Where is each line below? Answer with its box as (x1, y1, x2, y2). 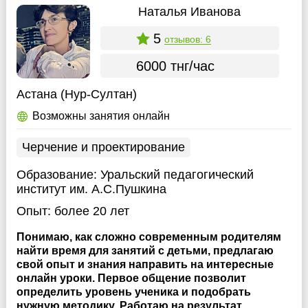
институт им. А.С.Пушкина (16, 182, 166, 196)
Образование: (16, 168, 100, 181)
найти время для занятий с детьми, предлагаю (16, 245, 274, 256)
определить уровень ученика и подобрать (16, 286, 251, 298)
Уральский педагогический (100, 168, 254, 181)
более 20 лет (54, 204, 129, 218)
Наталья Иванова (138, 5, 241, 19)
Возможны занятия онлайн (32, 110, 170, 122)
